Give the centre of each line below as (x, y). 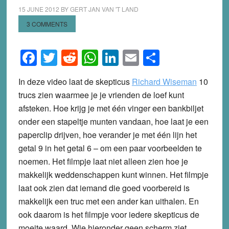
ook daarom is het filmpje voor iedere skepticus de (109, 214)
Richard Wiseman (164, 81)
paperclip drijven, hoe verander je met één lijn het (107, 134)
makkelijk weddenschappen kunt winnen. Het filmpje (113, 174)
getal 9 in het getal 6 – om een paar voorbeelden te (110, 148)
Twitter (81, 58)
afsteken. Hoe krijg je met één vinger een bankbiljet (111, 108)
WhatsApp (136, 58)
